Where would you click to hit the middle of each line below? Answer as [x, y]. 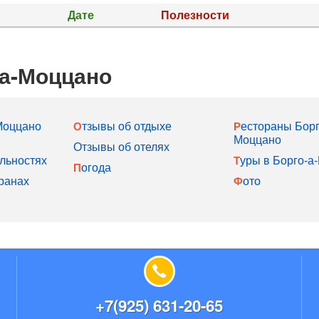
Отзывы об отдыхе [127, 126]
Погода [96, 167]
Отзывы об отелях [121, 146]
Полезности [195, 15]
